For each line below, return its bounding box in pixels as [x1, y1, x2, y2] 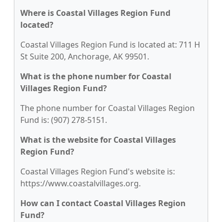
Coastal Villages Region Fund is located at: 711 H [20, 39, 200, 50]
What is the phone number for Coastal [20, 71, 171, 82]
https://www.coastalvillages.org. [20, 178, 141, 189]
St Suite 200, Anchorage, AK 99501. [20, 51, 149, 62]
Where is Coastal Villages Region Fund [20, 7, 170, 18]
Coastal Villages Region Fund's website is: [20, 166, 175, 177]
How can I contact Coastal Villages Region [20, 198, 186, 209]
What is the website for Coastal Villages [20, 134, 176, 145]
